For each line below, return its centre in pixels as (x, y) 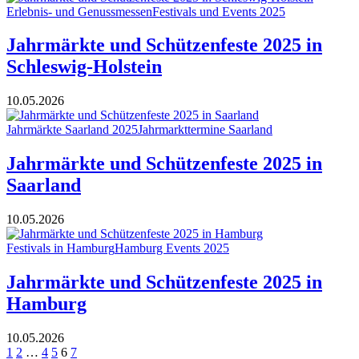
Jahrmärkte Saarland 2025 (72, 130)
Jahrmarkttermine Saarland (205, 130)
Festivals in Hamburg (61, 248)
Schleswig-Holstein (84, 67)
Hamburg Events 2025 (172, 248)
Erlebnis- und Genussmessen (79, 11)
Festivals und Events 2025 (219, 11)
